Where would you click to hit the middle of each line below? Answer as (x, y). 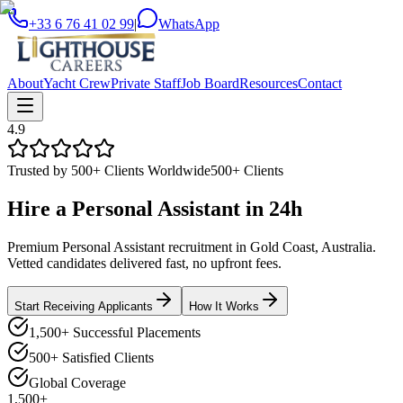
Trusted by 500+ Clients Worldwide (109, 170)
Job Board (210, 83)
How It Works (224, 306)
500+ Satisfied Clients (91, 357)
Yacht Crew (77, 83)
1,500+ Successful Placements (115, 332)
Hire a (40, 208)
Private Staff (146, 83)
